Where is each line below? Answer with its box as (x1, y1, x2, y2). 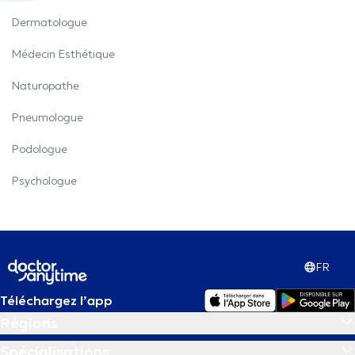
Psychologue (12, 174, 77, 188)
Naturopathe (12, 78, 79, 93)
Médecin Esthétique (12, 47, 115, 61)
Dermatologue (12, 15, 87, 29)
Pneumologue (12, 110, 83, 124)
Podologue (12, 142, 67, 156)
